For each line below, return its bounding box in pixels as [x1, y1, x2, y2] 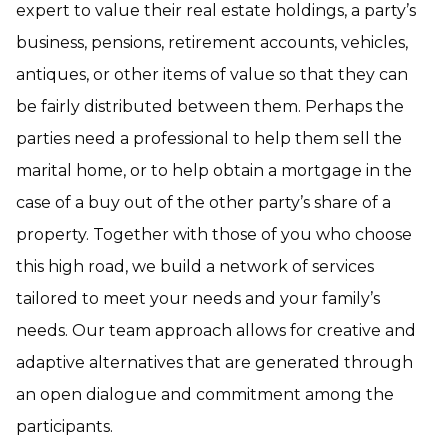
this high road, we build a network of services [16, 257, 374, 276]
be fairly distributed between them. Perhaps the [16, 97, 404, 116]
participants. [16, 417, 113, 436]
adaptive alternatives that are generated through [16, 353, 413, 372]
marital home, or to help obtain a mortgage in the [16, 161, 412, 180]
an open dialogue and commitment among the [16, 385, 394, 404]
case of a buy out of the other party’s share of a [16, 193, 391, 212]
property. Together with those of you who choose [16, 225, 412, 244]
